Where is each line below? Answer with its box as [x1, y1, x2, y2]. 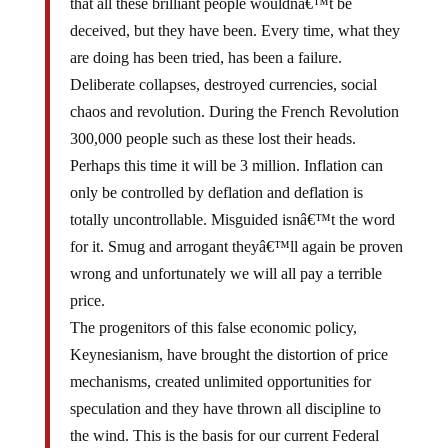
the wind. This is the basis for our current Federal [69, 411, 379, 428]
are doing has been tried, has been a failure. [69, 33, 342, 50]
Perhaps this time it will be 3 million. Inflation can [69, 141, 383, 158]
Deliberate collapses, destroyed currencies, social [69, 60, 377, 77]
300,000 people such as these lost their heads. [69, 114, 356, 131]
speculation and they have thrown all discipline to [69, 384, 381, 401]
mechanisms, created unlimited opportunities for [69, 357, 371, 374]
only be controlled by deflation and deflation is [69, 168, 363, 185]
